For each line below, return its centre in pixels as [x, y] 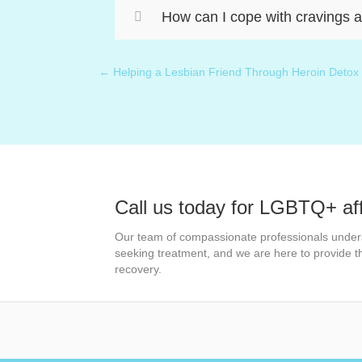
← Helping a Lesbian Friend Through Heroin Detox [229, 72]
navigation [154, 114]
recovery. [138, 269]
